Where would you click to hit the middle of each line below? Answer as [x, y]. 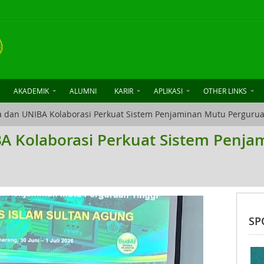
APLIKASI [168, 91]
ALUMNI [83, 91]
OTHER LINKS [225, 91]
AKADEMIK [31, 91]
